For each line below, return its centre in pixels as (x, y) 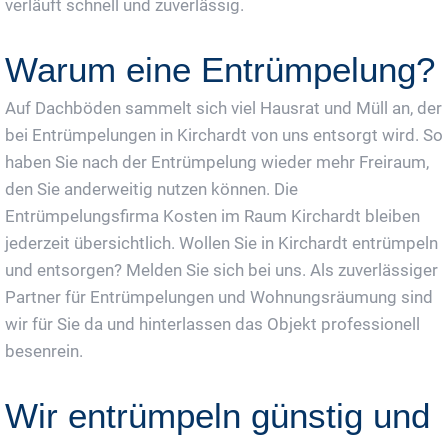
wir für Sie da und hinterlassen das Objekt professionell (212, 323)
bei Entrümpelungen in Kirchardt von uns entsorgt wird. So (224, 134)
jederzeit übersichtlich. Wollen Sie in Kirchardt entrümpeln (221, 242)
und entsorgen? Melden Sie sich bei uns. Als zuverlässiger (221, 269)
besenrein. (44, 350)
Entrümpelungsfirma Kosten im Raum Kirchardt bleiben (212, 215)
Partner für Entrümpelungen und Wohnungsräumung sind (219, 296)
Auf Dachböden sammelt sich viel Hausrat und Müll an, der (223, 107)
